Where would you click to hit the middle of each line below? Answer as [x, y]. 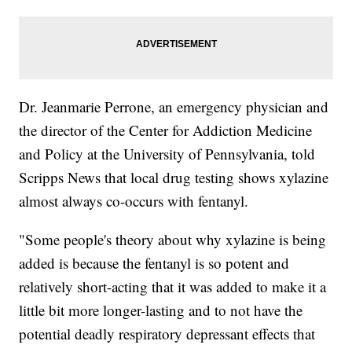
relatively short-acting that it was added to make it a [173, 286]
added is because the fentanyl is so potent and [154, 262]
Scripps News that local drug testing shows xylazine [174, 177]
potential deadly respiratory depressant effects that [167, 333]
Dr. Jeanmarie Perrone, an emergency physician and [174, 106]
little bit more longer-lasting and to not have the [161, 310]
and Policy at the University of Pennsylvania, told [167, 153]
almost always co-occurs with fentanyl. [136, 200]
